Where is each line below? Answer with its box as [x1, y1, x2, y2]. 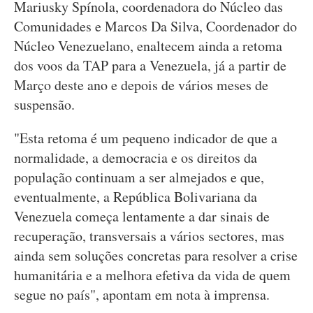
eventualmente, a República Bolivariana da [14, 187, 257, 206]
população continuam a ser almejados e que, [14, 168, 264, 187]
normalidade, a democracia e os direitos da [14, 148, 257, 167]
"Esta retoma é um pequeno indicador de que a [14, 129, 277, 147]
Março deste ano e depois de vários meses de [14, 75, 268, 94]
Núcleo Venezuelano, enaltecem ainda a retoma [14, 36, 282, 55]
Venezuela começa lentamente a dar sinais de [14, 207, 270, 226]
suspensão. [14, 95, 75, 114]
